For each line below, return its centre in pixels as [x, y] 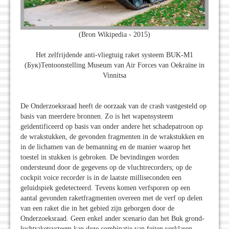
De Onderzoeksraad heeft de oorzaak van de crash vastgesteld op [113, 106]
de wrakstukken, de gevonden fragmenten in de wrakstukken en [112, 137]
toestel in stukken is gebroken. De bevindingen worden [100, 157]
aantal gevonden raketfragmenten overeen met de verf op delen [111, 198]
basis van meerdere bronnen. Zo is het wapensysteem [97, 117]
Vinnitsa [114, 76]
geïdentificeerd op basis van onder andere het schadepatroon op [112, 127]
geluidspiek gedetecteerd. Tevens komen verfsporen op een [105, 188]
